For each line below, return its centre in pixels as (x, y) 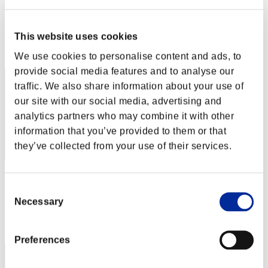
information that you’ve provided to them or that (120, 131)
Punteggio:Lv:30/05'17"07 (55, 197)
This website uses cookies (76, 36)
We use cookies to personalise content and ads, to (128, 56)
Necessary (39, 202)
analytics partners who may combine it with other (124, 116)
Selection (25, 203)
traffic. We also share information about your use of (129, 86)
